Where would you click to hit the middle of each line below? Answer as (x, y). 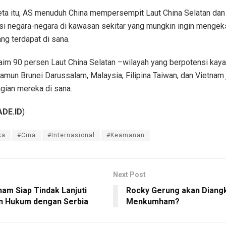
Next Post (129, 174)
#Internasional (71, 135)
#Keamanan (126, 135)
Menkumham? (153, 201)
